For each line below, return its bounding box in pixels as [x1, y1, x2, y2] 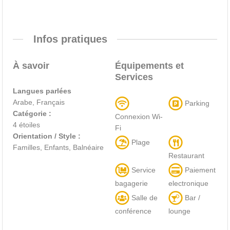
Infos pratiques [33, 33, 107, 45]
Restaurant [168, 151, 205, 160]
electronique [168, 179, 209, 187]
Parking [183, 99, 210, 107]
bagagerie [115, 179, 148, 187]
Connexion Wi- [115, 112, 163, 121]
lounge [168, 206, 191, 215]
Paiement [183, 165, 216, 174]
